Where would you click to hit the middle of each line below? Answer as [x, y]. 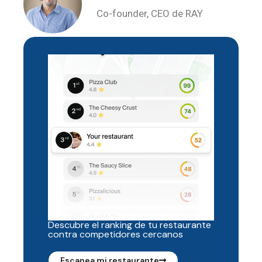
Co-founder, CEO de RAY [150, 14]
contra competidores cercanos [116, 235]
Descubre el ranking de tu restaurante [130, 225]
